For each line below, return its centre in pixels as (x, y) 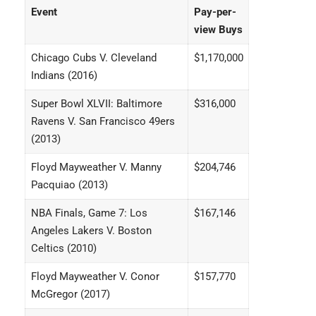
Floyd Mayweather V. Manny (96, 167)
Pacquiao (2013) (69, 185)
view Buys (218, 30)
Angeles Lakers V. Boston (91, 231)
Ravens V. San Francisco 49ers (103, 121)
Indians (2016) (64, 75)
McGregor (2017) (70, 294)
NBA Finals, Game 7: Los (89, 213)
